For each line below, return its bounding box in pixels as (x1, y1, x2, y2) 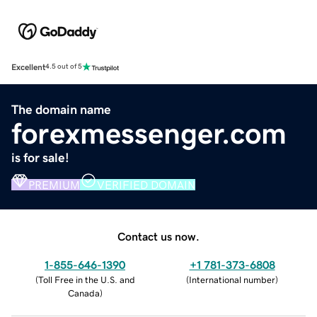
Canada (67, 288, 100, 298)
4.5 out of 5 (45, 63, 82, 71)
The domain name (11, 103, 111, 116)
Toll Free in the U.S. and (38, 275, 135, 284)
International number (189, 275, 275, 284)
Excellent (11, 62, 45, 71)
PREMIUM (28, 178, 80, 190)
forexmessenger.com (11, 118, 287, 149)
